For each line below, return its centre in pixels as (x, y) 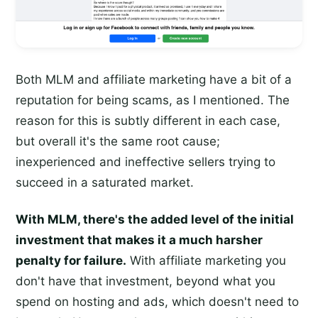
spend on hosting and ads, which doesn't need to (157, 302)
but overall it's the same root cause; (118, 142)
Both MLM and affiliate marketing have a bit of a (154, 80)
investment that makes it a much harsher (139, 240)
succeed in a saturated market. (105, 183)
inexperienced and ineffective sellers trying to (146, 162)
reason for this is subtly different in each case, (148, 121)
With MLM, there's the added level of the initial (155, 220)
